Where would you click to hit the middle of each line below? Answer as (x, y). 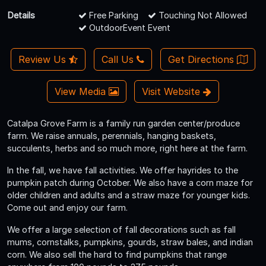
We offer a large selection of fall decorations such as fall (121, 229)
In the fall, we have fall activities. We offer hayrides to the (123, 170)
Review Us (44, 59)
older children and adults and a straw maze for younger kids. (129, 195)
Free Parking (113, 15)
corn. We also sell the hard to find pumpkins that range (117, 254)
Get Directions (202, 59)
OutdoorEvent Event (129, 27)
